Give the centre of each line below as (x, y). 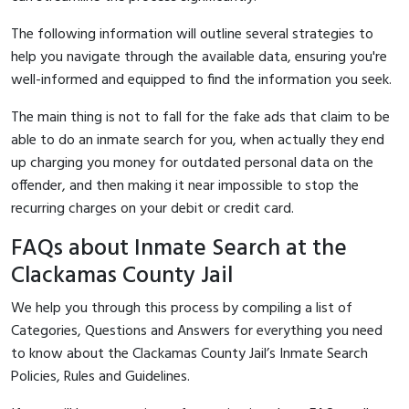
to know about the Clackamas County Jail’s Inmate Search (189, 354)
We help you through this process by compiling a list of (182, 308)
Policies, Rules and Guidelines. (100, 377)
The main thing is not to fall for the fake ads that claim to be (200, 117)
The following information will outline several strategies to (192, 34)
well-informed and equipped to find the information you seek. (201, 80)
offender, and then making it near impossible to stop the (185, 186)
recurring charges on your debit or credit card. (152, 209)
